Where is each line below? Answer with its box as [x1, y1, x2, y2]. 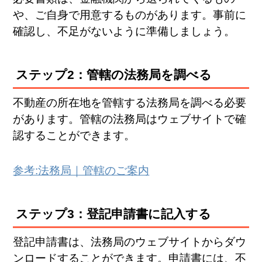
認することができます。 [13, 129, 136, 142]
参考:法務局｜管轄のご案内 [13, 164, 150, 177]
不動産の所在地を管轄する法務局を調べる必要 [13, 96, 247, 109]
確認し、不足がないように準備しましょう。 [13, 25, 236, 37]
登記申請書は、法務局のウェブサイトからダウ [13, 236, 247, 249]
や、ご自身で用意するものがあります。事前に [13, 8, 247, 21]
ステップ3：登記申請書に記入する [16, 207, 212, 222]
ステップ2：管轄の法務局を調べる [16, 67, 212, 82]
